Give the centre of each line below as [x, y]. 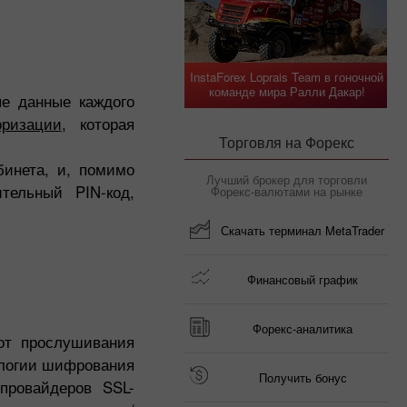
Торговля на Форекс [287, 142]
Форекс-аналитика [303, 328]
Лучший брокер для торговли [287, 179]
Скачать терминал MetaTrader [303, 230]
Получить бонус [303, 377]
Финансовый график [303, 279]
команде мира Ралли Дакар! [287, 91]
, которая [98, 124]
